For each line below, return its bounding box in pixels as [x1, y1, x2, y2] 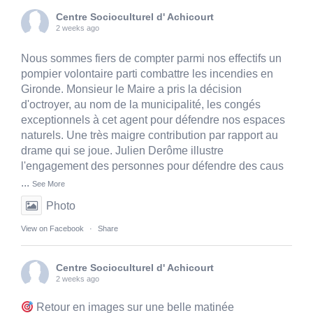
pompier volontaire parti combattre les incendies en [21, 68, 273, 80]
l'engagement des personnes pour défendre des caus [21, 160, 284, 173]
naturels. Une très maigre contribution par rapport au [21, 129, 278, 142]
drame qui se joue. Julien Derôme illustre [21, 145, 224, 157]
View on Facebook [21, 224, 84, 233]
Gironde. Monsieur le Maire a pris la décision [21, 83, 242, 96]
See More [32, 180, 65, 189]
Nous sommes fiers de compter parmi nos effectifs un [21, 52, 282, 65]
